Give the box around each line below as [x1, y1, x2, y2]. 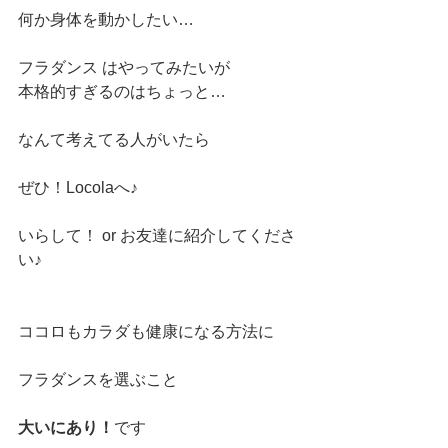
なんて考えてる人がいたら [18, 131, 210, 148]
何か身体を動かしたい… [18, 11, 194, 28]
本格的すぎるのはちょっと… [18, 83, 226, 100]
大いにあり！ [18, 419, 114, 436]
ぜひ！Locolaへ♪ [18, 179, 138, 196]
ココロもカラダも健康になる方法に [18, 323, 274, 340]
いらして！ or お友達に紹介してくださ [18, 227, 296, 244]
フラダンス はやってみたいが [18, 59, 230, 76]
